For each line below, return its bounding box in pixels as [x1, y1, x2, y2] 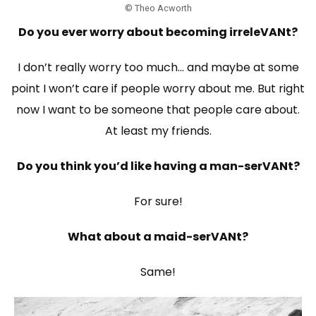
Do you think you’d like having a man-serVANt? [16, 158, 300, 175]
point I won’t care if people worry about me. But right [11, 80, 305, 97]
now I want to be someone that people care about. [16, 102, 300, 119]
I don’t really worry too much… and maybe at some [17, 59, 299, 76]
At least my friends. [104, 123, 212, 140]
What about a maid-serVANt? [68, 229, 248, 245]
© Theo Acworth [124, 3, 192, 14]
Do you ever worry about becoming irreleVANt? [18, 24, 298, 41]
